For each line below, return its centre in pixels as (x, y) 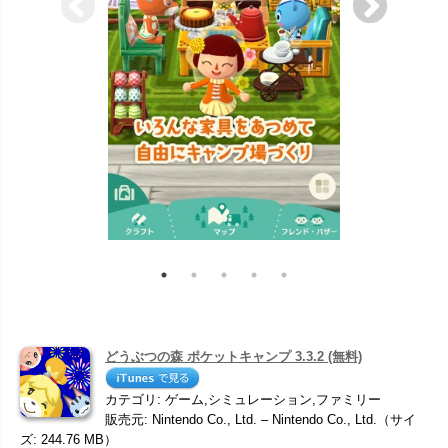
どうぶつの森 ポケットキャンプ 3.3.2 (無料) (233, 356)
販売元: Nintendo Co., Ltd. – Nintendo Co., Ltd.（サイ (260, 419)
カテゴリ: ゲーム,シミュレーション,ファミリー (243, 399)
